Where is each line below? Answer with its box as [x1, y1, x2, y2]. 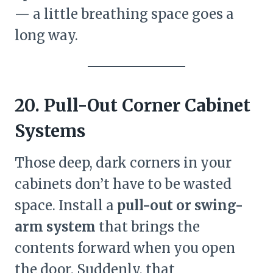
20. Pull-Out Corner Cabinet [15, 94, 250, 116]
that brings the [96, 218, 200, 235]
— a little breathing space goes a [15, 5, 234, 23]
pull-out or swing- [117, 196, 243, 214]
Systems [15, 119, 85, 142]
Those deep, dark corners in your [15, 154, 232, 171]
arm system [15, 218, 96, 235]
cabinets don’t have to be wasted [15, 175, 232, 193]
